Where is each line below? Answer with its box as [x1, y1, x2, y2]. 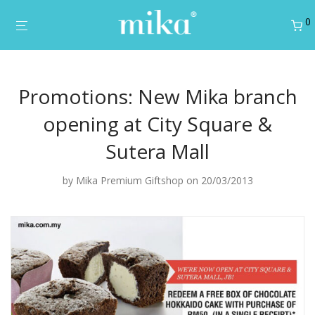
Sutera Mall [105, 138, 210, 165]
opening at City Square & [43, 110, 272, 137]
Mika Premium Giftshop [75, 174, 184, 187]
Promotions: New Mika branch [18, 83, 297, 110]
